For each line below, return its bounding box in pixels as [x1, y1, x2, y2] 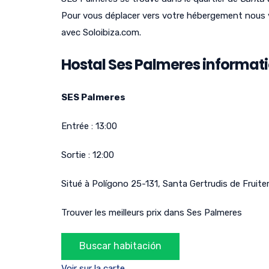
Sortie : [61, 149, 92, 160]
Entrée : [61, 120, 95, 131]
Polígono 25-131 [92, 178, 158, 189]
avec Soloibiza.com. [61, 27, 141, 38]
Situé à [61, 178, 92, 189]
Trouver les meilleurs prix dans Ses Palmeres [61, 207, 242, 218]
